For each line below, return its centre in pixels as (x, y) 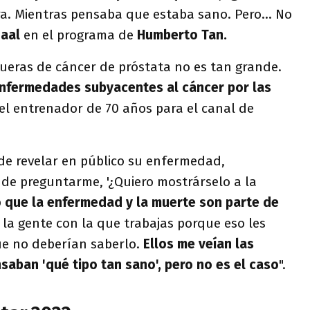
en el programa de (80, 35)
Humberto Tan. (182, 35)
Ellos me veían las (199, 244)
